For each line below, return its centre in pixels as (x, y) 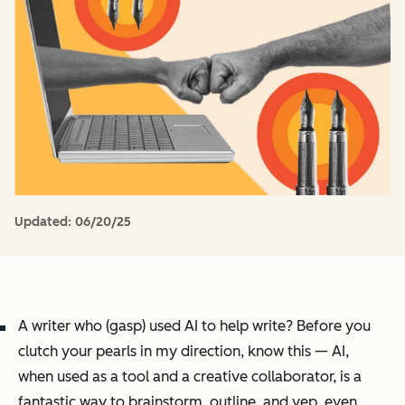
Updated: (45, 221)
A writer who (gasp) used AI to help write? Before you (194, 325)
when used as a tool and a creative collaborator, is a (190, 376)
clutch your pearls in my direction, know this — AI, (184, 351)
